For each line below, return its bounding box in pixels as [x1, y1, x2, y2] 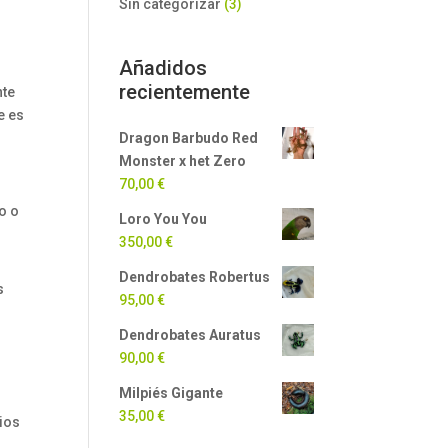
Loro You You [119, 211, 208, 227]
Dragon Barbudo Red [119, 130, 259, 146]
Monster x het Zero [119, 153, 247, 169]
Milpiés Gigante [119, 385, 224, 401]
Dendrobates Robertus [119, 269, 271, 285]
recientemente [119, 80, 251, 104]
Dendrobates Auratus [119, 327, 262, 343]
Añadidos [119, 56, 208, 80]
